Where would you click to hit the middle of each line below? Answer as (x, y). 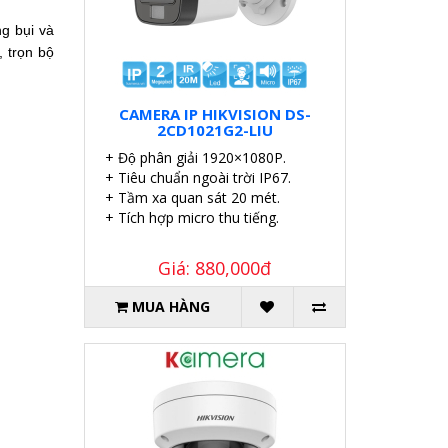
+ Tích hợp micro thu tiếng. (191, 218)
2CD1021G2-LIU (214, 130)
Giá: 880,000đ (215, 268)
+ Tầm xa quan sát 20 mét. (192, 198)
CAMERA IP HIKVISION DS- (214, 114)
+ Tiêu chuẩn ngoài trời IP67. (197, 178)
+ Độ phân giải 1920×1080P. (195, 158)
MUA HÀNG (171, 307)
